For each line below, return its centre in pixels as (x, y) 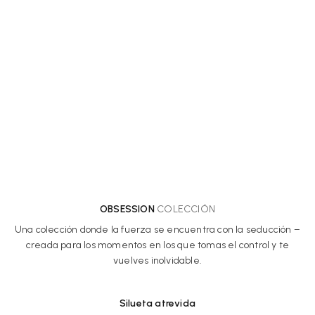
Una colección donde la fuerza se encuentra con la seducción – (157, 229)
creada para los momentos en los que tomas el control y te (157, 245)
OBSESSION (127, 209)
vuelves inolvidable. (157, 260)
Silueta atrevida (157, 303)
